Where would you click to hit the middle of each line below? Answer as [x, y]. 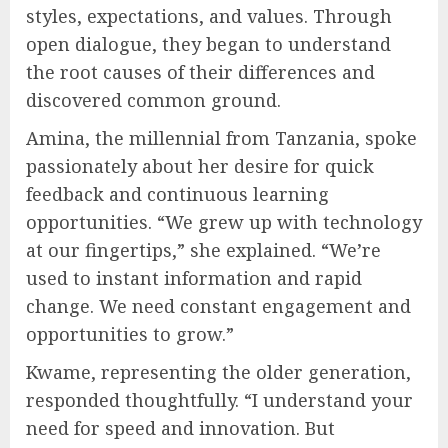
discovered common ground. [153, 99]
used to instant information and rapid [194, 277]
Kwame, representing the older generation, [218, 371]
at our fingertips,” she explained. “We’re [203, 249]
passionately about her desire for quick [200, 165]
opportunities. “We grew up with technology [224, 221]
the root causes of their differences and [200, 71]
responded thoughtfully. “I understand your [219, 399]
